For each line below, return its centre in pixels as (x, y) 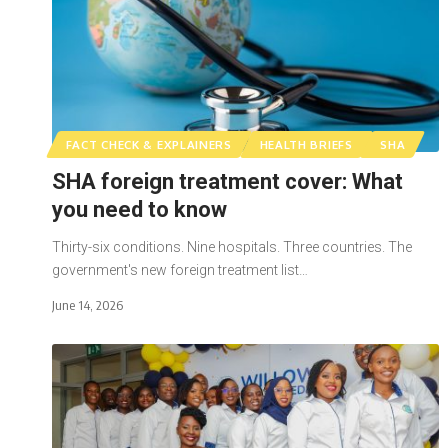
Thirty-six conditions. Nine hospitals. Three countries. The (232, 246)
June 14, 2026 (87, 304)
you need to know (142, 209)
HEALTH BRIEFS (306, 144)
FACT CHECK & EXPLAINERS (148, 144)
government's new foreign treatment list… (180, 269)
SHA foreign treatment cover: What (227, 181)
